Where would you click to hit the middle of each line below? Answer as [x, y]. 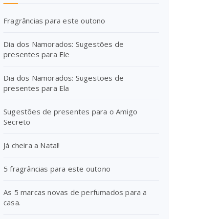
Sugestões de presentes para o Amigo [70, 111]
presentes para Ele [37, 54]
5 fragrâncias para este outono [57, 169]
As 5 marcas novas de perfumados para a [75, 192]
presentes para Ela [36, 88]
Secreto [17, 122]
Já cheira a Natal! [32, 145]
